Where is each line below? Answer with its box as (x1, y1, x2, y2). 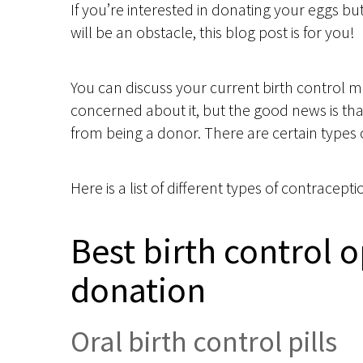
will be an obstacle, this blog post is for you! (70, 22, 355, 43)
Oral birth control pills (70, 323, 337, 361)
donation (70, 267, 206, 313)
